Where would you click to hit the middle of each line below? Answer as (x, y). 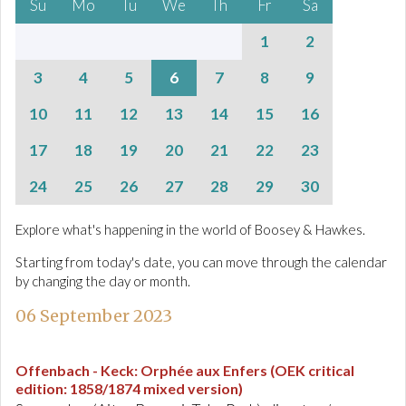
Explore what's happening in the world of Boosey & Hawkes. (190, 229)
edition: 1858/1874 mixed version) (129, 388)
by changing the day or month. (103, 281)
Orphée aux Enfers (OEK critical (247, 370)
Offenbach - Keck (75, 370)
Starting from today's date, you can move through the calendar (201, 262)
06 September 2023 (94, 316)
